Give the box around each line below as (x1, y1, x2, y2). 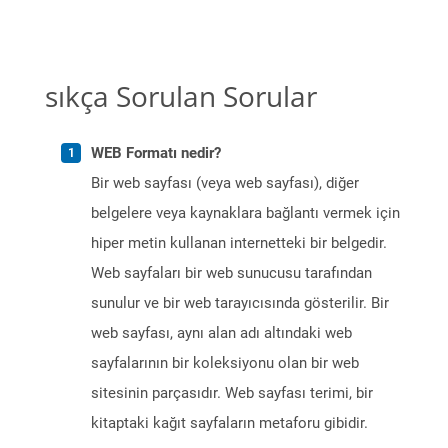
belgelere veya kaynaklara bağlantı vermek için (91, 204, 400, 223)
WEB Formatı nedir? (91, 144, 221, 163)
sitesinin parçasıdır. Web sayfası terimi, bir (91, 384, 373, 403)
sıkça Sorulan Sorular (45, 77, 317, 116)
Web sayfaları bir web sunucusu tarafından (91, 264, 372, 283)
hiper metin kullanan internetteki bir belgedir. (91, 234, 387, 253)
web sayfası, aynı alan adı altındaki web (91, 324, 352, 343)
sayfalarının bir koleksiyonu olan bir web (91, 354, 359, 373)
